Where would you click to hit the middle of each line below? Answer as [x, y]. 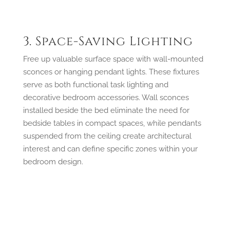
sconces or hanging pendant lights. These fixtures [111, 72]
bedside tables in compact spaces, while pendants [112, 123]
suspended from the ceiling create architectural [107, 136]
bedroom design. [53, 161]
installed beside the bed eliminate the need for [106, 110]
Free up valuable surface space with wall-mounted [113, 59]
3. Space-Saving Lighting [108, 41]
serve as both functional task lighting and [95, 84]
